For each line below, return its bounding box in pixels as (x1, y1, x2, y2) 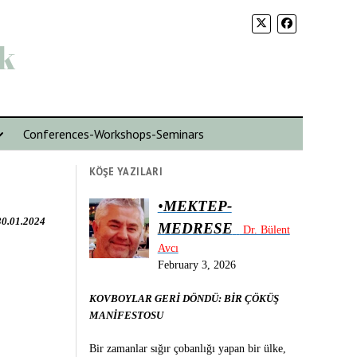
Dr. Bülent (239, 223, 290, 236)
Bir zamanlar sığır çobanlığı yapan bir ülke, (89, 342, 287, 355)
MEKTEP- (163, 197, 232, 214)
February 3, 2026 (157, 258, 236, 271)
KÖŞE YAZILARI (89, 165, 163, 178)
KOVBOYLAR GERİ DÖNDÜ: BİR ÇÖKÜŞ (89, 292, 280, 304)
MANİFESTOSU (89, 308, 164, 321)
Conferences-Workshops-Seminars (22, 126, 204, 142)
